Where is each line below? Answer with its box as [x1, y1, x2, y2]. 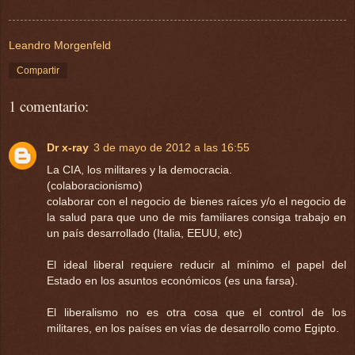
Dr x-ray [47, 140, 89, 154]
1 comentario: [9, 95, 89, 116]
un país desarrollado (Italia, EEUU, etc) [47, 226, 242, 239]
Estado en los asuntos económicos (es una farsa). [47, 273, 298, 287]
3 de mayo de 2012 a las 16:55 [94, 140, 250, 154]
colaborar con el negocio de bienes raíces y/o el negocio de [47, 194, 346, 208]
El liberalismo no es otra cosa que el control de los [47, 305, 346, 319]
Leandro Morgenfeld [9, 38, 111, 52]
